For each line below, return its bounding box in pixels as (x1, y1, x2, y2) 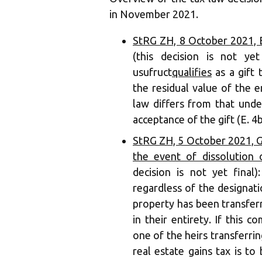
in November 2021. (109, 8, 198, 20)
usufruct (133, 66, 172, 78)
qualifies (172, 66, 212, 78)
